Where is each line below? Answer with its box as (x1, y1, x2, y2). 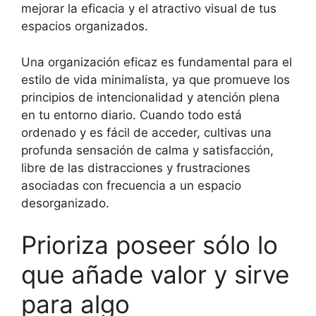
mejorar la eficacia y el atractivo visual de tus (21, 1, 276, 16)
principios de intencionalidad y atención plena (21, 90, 280, 104)
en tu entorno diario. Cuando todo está (21, 107, 242, 122)
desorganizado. (21, 195, 109, 210)
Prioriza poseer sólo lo (21, 230, 278, 260)
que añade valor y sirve (21, 260, 289, 289)
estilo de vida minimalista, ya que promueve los (21, 72, 290, 87)
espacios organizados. (21, 19, 148, 33)
